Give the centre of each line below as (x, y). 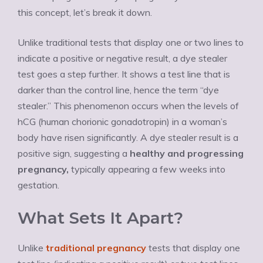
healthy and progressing (186, 153)
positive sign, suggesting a (73, 153)
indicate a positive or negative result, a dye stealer (122, 58)
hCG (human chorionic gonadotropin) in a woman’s (122, 122)
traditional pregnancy (95, 248)
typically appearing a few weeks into (147, 169)
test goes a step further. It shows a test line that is (124, 74)
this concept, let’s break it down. (85, 12)
